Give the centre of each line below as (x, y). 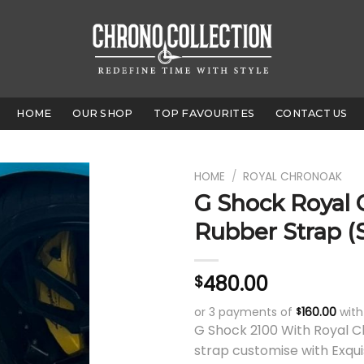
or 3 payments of (245, 312)
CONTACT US (312, 113)
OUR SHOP (103, 113)
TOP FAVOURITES (204, 113)
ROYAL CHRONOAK (293, 177)
